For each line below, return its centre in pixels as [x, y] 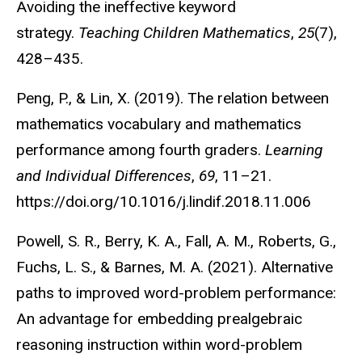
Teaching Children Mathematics [185, 33]
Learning [294, 150]
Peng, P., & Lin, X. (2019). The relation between [173, 99]
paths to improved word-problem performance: [176, 293]
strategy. [47, 33]
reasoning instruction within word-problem [159, 344]
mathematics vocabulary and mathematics [159, 124]
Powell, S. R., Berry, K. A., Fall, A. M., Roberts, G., [176, 241]
